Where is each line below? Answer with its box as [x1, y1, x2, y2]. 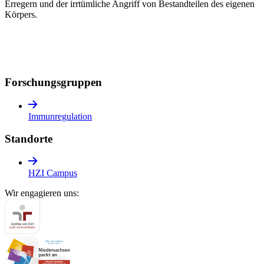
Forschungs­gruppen [5, 75, 102, 88]
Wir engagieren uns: [5, 187, 79, 198]
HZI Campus [28, 167, 77, 178]
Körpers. [5, 9, 37, 20]
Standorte [5, 133, 52, 146]
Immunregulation [28, 111, 92, 121]
